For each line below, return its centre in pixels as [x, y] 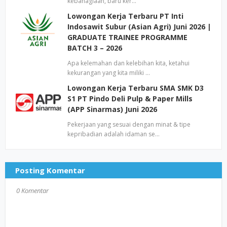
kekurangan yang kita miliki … [109, 73]
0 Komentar [32, 191]
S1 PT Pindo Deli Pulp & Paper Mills [130, 99]
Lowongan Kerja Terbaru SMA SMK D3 [136, 88]
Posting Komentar [50, 170]
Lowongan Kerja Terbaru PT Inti [125, 16]
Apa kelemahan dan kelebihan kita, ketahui [128, 63]
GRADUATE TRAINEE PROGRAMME [127, 37]
